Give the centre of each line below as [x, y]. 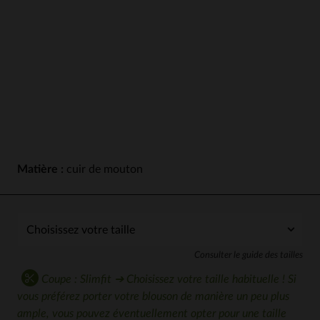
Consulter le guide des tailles [249, 255]
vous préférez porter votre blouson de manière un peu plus [153, 296]
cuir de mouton [103, 169]
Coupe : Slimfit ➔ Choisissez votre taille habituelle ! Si [167, 279]
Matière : [40, 169]
